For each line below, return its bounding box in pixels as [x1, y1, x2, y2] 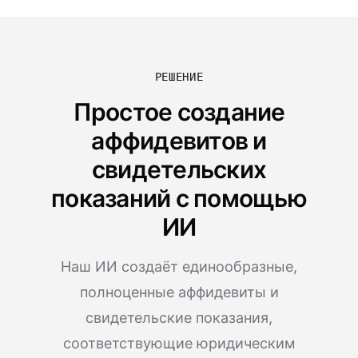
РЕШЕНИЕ [154, 70, 204, 83]
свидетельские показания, [86, 309, 272, 326]
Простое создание [73, 97, 285, 126]
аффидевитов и [91, 126, 267, 155]
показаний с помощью [51, 184, 307, 213]
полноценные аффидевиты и [79, 284, 279, 300]
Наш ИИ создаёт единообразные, [61, 258, 297, 275]
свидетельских [91, 155, 267, 184]
